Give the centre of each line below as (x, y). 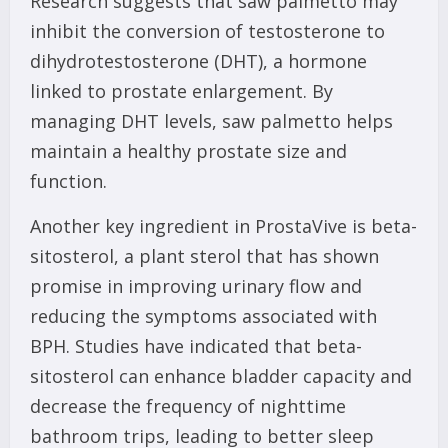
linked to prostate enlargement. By (181, 91)
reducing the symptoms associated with (203, 316)
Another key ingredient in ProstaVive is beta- (223, 226)
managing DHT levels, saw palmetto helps (211, 121)
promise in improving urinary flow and (196, 286)
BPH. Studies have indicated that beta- (196, 346)
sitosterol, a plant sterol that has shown (204, 256)
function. (68, 181)
